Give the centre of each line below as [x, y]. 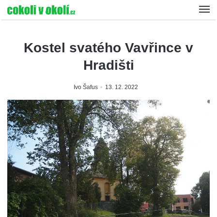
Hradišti [108, 65]
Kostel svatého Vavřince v [108, 48]
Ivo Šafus [85, 87]
